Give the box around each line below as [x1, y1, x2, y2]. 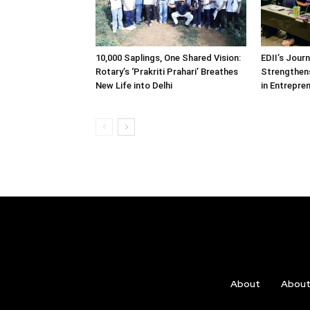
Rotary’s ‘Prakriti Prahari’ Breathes [95, 66, 238, 77]
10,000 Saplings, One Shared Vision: [95, 53, 241, 63]
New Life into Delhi [95, 80, 172, 91]
